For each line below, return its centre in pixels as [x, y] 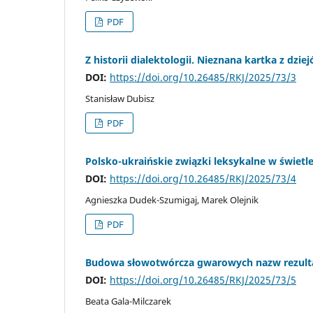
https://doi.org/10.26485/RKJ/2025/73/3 [203, 77]
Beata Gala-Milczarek [128, 301]
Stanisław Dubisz [120, 98]
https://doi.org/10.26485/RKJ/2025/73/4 [203, 178]
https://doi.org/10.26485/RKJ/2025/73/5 [203, 279]
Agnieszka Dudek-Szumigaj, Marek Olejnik [172, 199]
